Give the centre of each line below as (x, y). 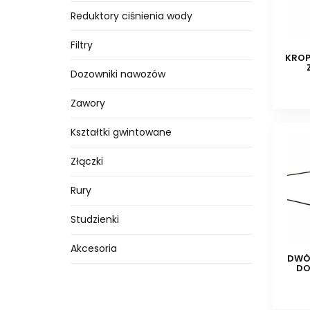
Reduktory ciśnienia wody (131, 16)
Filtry (82, 45)
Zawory (88, 103)
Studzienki (95, 219)
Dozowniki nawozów (118, 74)
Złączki (87, 161)
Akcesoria (94, 248)
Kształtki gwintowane (121, 132)
